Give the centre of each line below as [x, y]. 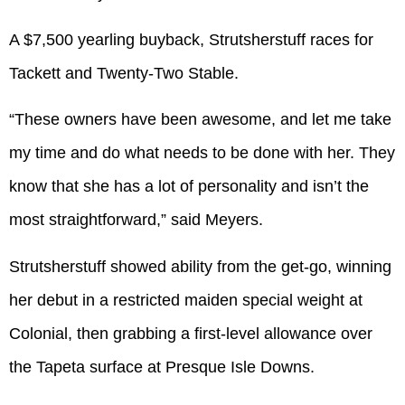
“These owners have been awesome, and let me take [200, 120]
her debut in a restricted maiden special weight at [186, 300]
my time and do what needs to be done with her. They [202, 153]
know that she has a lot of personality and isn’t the [189, 187]
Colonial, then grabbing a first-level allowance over [191, 333]
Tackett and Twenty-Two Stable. [124, 73]
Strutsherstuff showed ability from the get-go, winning [200, 266]
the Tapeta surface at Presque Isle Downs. [162, 367]
